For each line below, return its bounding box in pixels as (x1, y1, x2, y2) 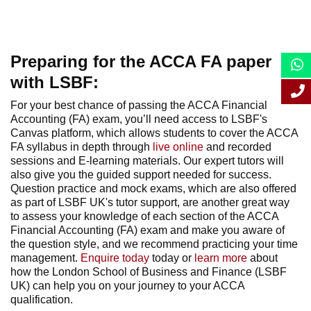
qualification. (10, 294, 73, 305)
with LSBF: (10, 73, 103, 92)
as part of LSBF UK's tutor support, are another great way (10, 196, 289, 208)
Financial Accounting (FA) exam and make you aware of (10, 224, 285, 236)
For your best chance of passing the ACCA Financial (10, 99, 267, 111)
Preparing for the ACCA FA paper (10, 52, 271, 71)
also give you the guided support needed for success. (10, 169, 271, 180)
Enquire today (81, 252, 149, 264)
